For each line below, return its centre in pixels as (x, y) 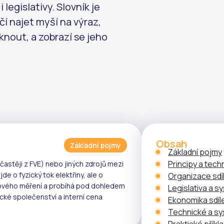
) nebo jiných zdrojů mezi (82, 163)
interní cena (83, 196)
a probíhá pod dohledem (83, 185)
